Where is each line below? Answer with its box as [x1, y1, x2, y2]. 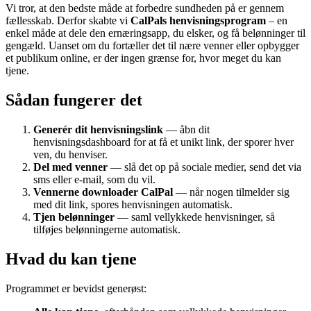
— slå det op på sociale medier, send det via [108, 160, 301, 173]
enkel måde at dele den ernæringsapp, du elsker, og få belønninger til [6, 26, 305, 39]
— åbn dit [163, 123, 210, 135]
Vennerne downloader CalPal [33, 185, 173, 198]
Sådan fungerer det [6, 90, 142, 109]
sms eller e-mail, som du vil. [33, 173, 155, 185]
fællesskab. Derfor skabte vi [6, 14, 131, 26]
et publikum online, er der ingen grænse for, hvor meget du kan [6, 51, 281, 64]
